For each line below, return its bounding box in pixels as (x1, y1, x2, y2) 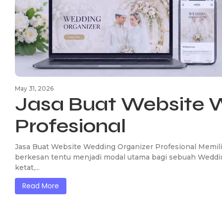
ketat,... (15, 163, 40, 172)
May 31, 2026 (15, 84, 54, 92)
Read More (22, 180, 59, 191)
